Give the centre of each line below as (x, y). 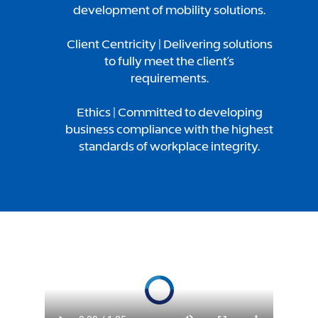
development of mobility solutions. (170, 10)
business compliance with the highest (170, 129)
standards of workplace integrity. (170, 146)
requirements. (169, 78)
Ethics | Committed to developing (169, 112)
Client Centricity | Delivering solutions (169, 44)
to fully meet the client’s (170, 61)
